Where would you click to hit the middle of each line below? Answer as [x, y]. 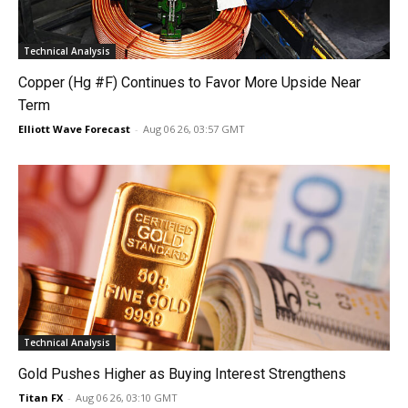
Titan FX [41, 398]
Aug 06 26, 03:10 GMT [127, 398]
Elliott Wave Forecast [74, 129]
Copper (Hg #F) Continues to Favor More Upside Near [189, 82]
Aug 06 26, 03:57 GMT [194, 129]
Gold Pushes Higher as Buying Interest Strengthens [182, 374]
